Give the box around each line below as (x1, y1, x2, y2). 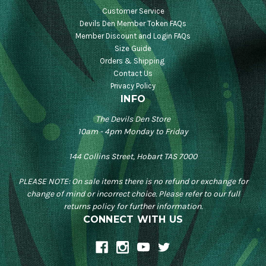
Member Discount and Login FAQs (75, 31, 191, 41)
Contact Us (113, 69, 153, 78)
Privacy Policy (110, 81, 156, 91)
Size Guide (115, 44, 151, 53)
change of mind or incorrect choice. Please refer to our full (26, 189, 240, 199)
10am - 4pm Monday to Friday (78, 126, 188, 137)
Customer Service (102, 7, 164, 16)
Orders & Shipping (100, 56, 166, 66)
